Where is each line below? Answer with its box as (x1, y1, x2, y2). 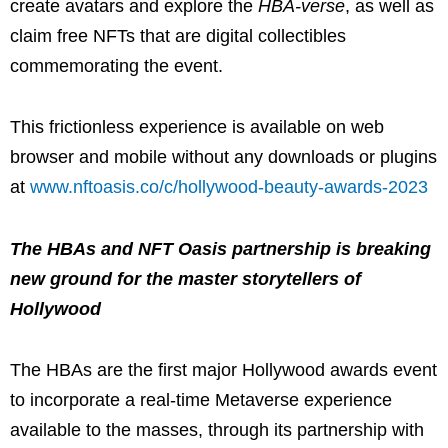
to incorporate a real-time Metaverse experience (10, 390, 392, 411)
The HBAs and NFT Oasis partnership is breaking (10, 238, 431, 259)
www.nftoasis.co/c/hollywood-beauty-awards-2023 (30, 177, 428, 198)
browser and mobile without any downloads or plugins (10, 147, 437, 168)
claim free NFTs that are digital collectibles (10, 25, 346, 46)
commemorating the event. (10, 55, 223, 76)
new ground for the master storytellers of (10, 268, 361, 289)
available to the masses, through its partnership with (10, 420, 424, 441)
